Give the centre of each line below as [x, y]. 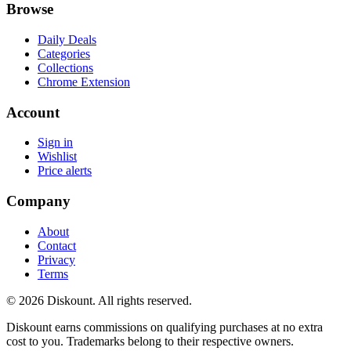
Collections [65, 67]
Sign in [55, 143]
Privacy [56, 259]
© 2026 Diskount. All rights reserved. [99, 300]
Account [33, 112]
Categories [64, 53]
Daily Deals [67, 39]
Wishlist [57, 157]
